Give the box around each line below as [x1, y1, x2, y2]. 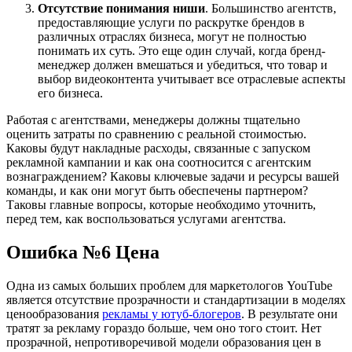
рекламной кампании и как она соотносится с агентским [6, 155, 311, 169]
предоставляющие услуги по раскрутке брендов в [38, 15, 305, 29]
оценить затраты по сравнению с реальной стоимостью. [6, 126, 306, 141]
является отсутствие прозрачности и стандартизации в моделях [6, 292, 346, 306]
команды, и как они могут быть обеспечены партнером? [6, 183, 308, 197]
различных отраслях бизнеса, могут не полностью [38, 29, 306, 43]
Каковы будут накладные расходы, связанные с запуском [6, 141, 310, 155]
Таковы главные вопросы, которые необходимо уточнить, [6, 197, 316, 211]
